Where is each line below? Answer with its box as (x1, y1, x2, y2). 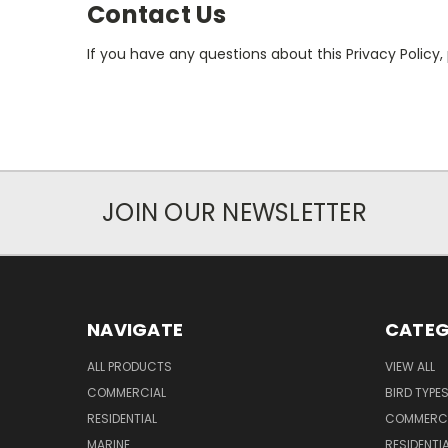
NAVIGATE (87, 316, 183, 342)
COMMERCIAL (87, 383, 166, 401)
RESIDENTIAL (87, 409, 157, 427)
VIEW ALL (384, 357, 435, 375)
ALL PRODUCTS (87, 357, 172, 375)
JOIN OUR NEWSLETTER (102, 195, 367, 229)
